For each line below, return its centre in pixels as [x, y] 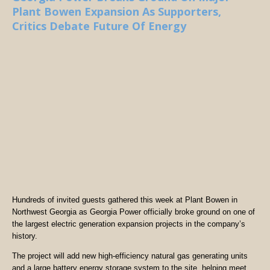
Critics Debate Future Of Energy [99, 26]
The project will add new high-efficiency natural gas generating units [130, 256]
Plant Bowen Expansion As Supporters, [117, 11]
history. [25, 236]
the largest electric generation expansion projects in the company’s [129, 224]
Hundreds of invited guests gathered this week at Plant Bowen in [125, 200]
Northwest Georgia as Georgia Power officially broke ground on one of [133, 212]
